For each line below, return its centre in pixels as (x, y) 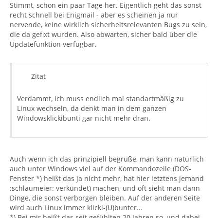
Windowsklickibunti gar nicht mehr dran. (84, 118)
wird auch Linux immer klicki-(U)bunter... (76, 208)
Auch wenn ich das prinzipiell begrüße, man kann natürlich (107, 159)
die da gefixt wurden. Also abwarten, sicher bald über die (103, 34)
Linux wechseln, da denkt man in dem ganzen (92, 108)
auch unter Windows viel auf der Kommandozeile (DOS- (100, 169)
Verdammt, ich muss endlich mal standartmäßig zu (100, 99)
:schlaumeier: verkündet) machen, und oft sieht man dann (105, 188)
